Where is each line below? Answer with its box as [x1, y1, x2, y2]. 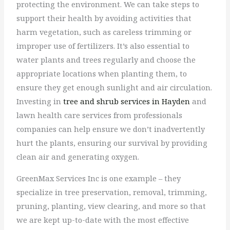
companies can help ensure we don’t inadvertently [16, 123, 205, 134]
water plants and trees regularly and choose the [16, 54, 196, 65]
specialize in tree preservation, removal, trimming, [16, 186, 207, 197]
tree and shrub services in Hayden [61, 95, 190, 106]
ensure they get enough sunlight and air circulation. [16, 82, 213, 92]
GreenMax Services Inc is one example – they [16, 172, 181, 183]
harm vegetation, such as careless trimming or [16, 26, 192, 37]
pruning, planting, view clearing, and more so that [16, 200, 206, 211]
